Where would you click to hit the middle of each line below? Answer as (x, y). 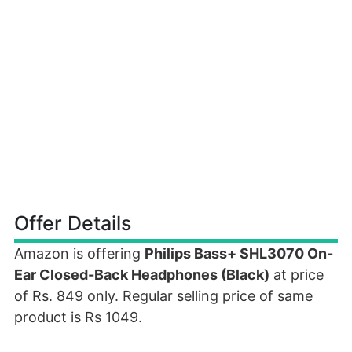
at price (297, 275)
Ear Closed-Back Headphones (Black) (142, 275)
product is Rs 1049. (78, 317)
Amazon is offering (79, 253)
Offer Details (73, 223)
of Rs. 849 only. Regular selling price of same (163, 296)
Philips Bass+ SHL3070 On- (239, 253)
